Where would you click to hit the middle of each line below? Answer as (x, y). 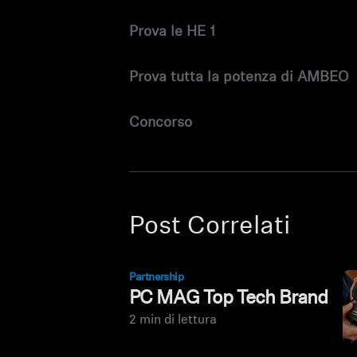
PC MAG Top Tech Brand (229, 299)
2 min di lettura (173, 320)
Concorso (161, 123)
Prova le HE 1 (173, 32)
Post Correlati (210, 227)
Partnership (157, 278)
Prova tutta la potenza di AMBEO (239, 78)
